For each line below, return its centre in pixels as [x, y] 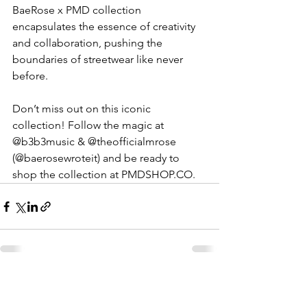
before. [30, 76]
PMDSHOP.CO [157, 175]
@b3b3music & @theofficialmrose [96, 142]
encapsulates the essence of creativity [105, 27]
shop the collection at [67, 175]
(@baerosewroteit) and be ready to [97, 158]
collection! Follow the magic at [89, 125]
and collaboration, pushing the [89, 43]
